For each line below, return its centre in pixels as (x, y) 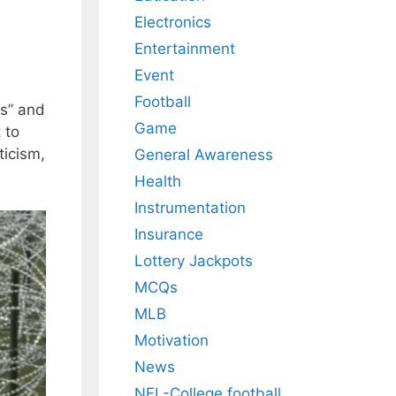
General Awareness (204, 155)
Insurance (169, 235)
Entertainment (185, 49)
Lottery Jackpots (194, 261)
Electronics (173, 23)
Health (158, 182)
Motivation (171, 341)
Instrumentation (190, 208)
